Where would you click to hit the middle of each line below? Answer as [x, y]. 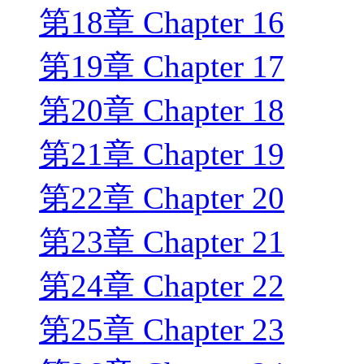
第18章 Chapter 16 [162, 23]
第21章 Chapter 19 [162, 154]
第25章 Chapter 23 [162, 330]
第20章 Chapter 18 [162, 110]
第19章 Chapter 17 [162, 67]
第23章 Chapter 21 [162, 242]
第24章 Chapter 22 [162, 286]
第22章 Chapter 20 [162, 198]
